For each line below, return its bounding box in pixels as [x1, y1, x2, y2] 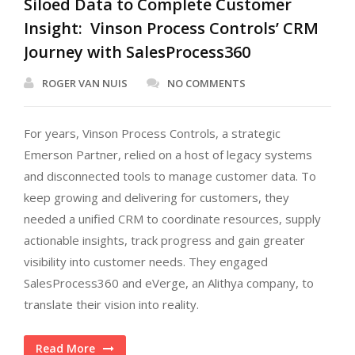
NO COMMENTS [167, 76, 246, 90]
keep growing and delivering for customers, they [24, 189, 289, 205]
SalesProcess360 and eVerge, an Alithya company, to [24, 275, 314, 291]
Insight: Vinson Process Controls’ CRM [24, 17, 319, 39]
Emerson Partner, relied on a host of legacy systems [24, 147, 312, 162]
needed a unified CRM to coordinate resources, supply [24, 211, 321, 227]
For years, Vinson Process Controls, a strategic [24, 125, 281, 141]
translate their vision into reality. [24, 296, 202, 312]
